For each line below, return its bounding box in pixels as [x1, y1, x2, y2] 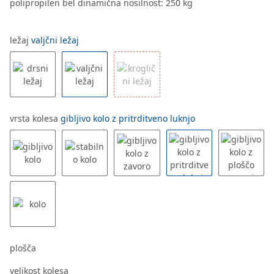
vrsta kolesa [10, 113, 61, 125]
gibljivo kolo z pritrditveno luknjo [61, 113, 195, 125]
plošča [10, 242, 39, 254]
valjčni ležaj [31, 34, 79, 46]
